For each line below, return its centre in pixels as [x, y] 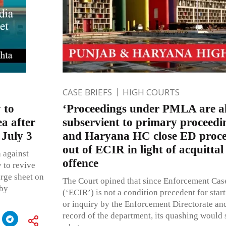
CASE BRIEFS [87, 92]
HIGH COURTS [151, 92]
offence [80, 163]
